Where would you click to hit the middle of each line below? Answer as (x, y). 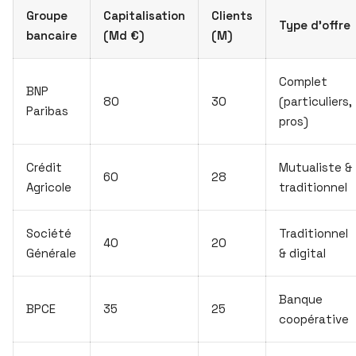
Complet (303, 81)
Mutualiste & (315, 167)
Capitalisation (144, 15)
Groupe (47, 15)
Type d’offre (315, 25)
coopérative (314, 319)
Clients (232, 15)
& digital (302, 253)
